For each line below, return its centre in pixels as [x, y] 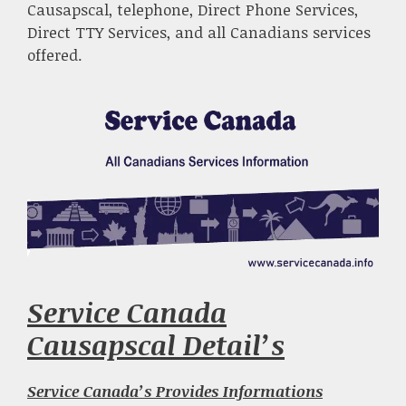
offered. [55, 54]
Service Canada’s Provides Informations [175, 391]
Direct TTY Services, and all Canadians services [199, 32]
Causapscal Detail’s [156, 344]
